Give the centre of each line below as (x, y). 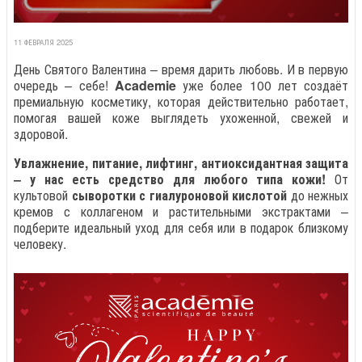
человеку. (40, 243)
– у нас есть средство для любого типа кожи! (174, 179)
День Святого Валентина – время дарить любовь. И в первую (181, 69)
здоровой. (41, 133)
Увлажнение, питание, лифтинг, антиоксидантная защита (181, 162)
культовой (43, 195)
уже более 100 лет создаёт (262, 85)
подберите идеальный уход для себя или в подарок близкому (181, 227)
